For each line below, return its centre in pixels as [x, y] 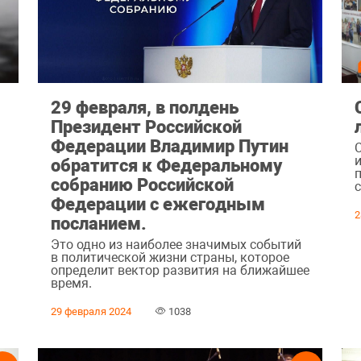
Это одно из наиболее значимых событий [176, 244]
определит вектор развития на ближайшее [180, 270]
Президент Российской [146, 127]
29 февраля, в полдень [144, 108]
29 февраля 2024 [91, 311]
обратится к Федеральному [166, 166]
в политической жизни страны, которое [170, 257]
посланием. [98, 224]
